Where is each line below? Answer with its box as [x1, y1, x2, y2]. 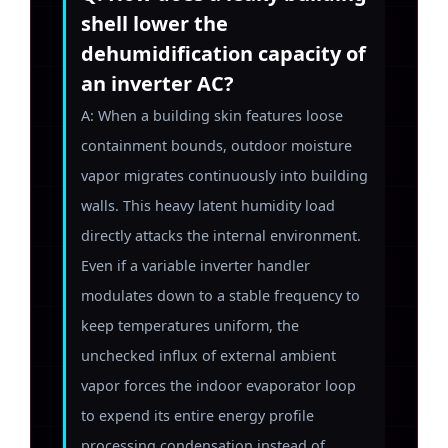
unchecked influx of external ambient [81, 346, 336, 365]
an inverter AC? [81, 70, 234, 97]
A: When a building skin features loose [81, 106, 343, 125]
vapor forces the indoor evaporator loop [81, 376, 356, 395]
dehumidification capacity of [81, 40, 366, 67]
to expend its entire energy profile [81, 406, 314, 425]
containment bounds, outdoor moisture [81, 136, 352, 155]
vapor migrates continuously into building [81, 166, 368, 185]
